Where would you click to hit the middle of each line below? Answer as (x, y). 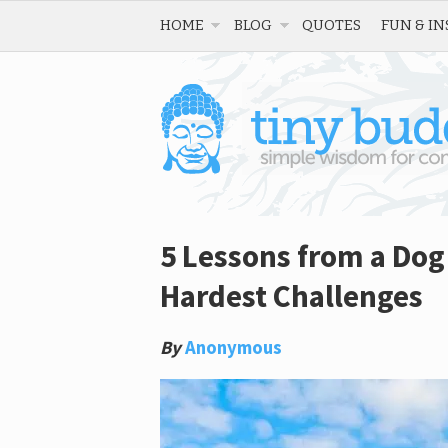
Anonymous (233, 347)
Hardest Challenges (291, 296)
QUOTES (331, 25)
